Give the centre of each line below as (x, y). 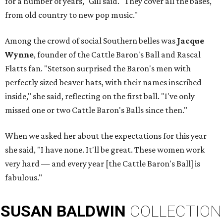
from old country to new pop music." (71, 15)
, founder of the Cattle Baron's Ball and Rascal (117, 55)
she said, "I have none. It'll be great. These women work (105, 150)
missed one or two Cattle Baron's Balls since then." (96, 110)
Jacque (191, 41)
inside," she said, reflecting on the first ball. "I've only (100, 96)
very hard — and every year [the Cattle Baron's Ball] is (103, 164)
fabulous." (24, 178)
